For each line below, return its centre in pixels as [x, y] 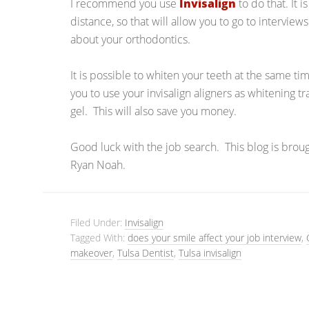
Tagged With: [99, 238]
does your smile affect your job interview [215, 238]
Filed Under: [98, 222]
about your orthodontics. [130, 39]
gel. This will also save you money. [153, 111]
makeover [91, 253]
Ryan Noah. [98, 165]
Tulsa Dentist [146, 253]
